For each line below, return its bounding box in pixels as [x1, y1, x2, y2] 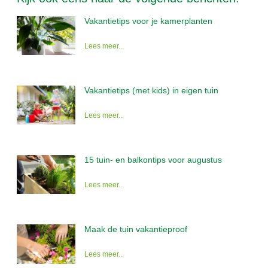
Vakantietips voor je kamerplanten [84, 16, 212, 26]
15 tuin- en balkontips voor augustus [84, 155, 222, 165]
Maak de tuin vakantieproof [84, 224, 187, 234]
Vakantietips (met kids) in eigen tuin [84, 85, 218, 95]
